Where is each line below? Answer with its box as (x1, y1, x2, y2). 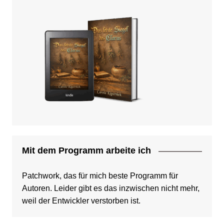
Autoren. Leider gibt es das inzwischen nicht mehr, (21, 184, 199, 193)
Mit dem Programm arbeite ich (21, 145, 151, 156)
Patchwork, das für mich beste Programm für (21, 171, 178, 180)
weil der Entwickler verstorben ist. (21, 196, 140, 205)
